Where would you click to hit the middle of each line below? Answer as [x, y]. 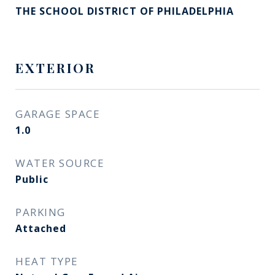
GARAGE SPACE [58, 114]
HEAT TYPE [47, 261]
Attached [41, 228]
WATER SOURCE [60, 163]
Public [32, 179]
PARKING [41, 212]
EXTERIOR [56, 68]
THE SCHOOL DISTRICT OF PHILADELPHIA [125, 11]
